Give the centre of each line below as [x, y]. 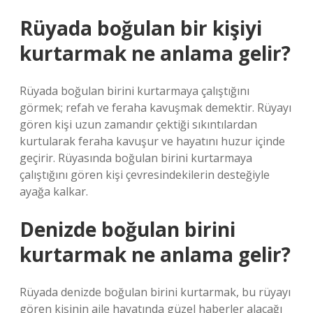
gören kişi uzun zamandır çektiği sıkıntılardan [138, 124]
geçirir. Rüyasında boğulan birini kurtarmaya [136, 158]
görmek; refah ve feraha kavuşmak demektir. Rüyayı [155, 108]
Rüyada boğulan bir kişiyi [141, 28]
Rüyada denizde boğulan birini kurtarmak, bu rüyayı [155, 292]
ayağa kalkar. [54, 191]
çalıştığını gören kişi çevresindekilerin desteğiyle [145, 175]
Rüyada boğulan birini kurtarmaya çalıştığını [134, 91]
